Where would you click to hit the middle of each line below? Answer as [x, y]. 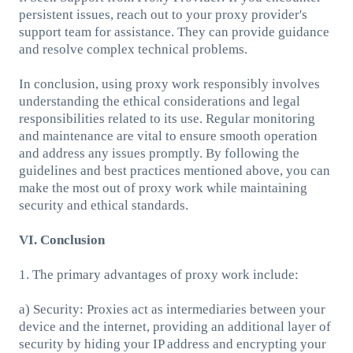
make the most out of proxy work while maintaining [163, 188]
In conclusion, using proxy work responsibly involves [169, 84]
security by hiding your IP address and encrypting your [172, 344]
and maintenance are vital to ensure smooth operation [168, 136]
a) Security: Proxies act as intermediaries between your [172, 309]
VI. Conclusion [61, 240]
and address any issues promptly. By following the [159, 153]
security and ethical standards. [103, 205]
